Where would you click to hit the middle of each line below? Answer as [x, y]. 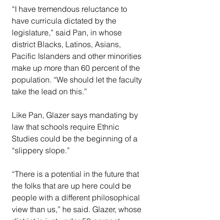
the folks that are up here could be [72, 186]
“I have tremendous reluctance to [70, 9]
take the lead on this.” [49, 92]
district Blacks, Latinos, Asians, [67, 44]
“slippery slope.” [41, 151]
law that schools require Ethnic [67, 127]
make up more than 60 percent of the [77, 68]
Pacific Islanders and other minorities [78, 56]
